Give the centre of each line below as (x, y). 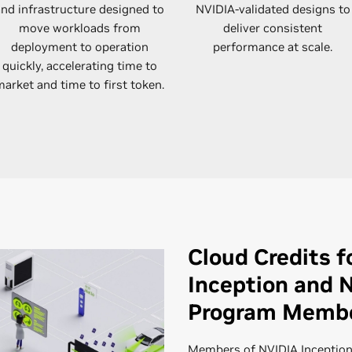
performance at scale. (273, 47)
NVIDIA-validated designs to (273, 9)
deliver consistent (273, 28)
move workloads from (79, 28)
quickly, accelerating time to (79, 66)
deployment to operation (79, 47)
